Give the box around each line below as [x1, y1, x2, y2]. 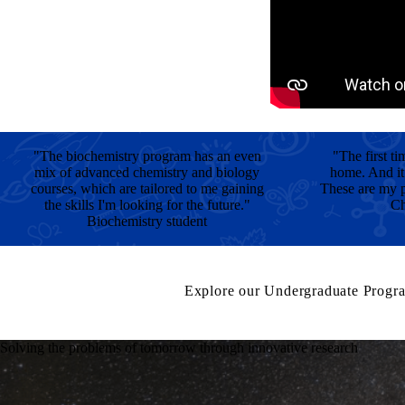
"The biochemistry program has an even [33, 148, 261, 164]
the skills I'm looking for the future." [43, 197, 250, 212]
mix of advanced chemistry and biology [34, 165, 260, 180]
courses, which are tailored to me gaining [30, 181, 264, 196]
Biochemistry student [87, 213, 208, 229]
